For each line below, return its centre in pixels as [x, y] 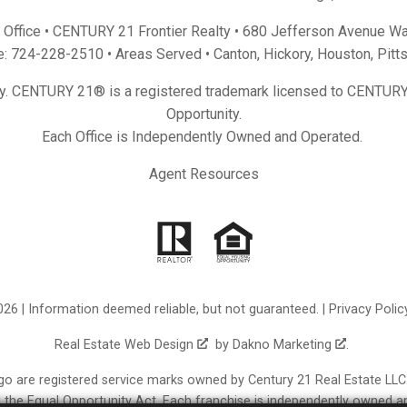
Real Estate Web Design [126, 345]
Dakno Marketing [284, 345]
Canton [235, 55]
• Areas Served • [159, 55]
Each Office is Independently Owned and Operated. [203, 137]
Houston [344, 55]
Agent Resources [203, 174]
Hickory [287, 55]
